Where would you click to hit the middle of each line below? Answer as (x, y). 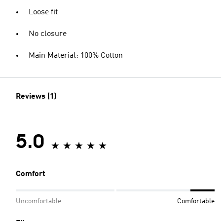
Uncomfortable (38, 201)
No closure (48, 34)
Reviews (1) (36, 97)
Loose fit (43, 12)
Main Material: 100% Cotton (76, 56)
